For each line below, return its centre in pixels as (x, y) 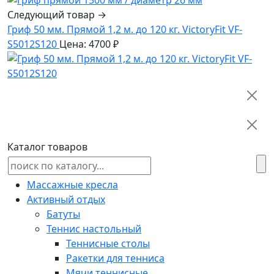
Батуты (63, 214)
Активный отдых (66, 199)
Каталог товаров (47, 146)
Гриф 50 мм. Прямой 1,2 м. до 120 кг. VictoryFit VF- (125, 29)
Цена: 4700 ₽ (89, 44)
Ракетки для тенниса (115, 258)
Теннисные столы (108, 243)
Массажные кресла (72, 184)
